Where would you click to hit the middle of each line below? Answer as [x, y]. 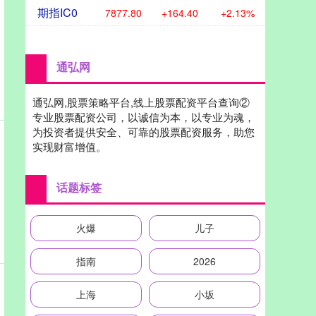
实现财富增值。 [69, 147]
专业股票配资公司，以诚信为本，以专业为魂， [144, 117]
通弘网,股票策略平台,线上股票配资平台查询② [141, 102]
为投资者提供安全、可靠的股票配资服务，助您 [144, 132]
